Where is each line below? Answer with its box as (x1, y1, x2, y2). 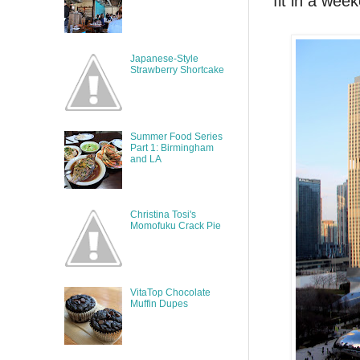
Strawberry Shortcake (129, 64, 224, 76)
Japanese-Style (129, 53, 198, 65)
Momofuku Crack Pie (129, 219, 221, 231)
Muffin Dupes (129, 297, 188, 309)
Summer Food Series (129, 130, 223, 142)
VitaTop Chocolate (129, 286, 211, 298)
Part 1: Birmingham (129, 141, 214, 153)
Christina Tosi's (129, 208, 196, 220)
